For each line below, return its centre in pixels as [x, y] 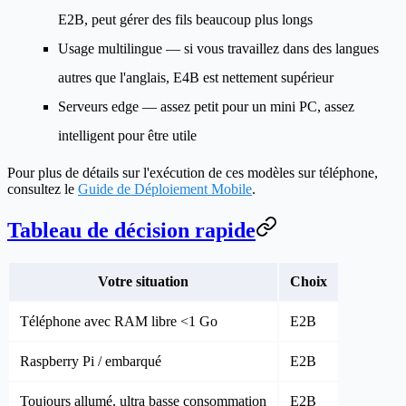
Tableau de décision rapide [131, 230]
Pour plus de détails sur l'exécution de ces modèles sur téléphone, [193, 172]
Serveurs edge [98, 106]
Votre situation [143, 281]
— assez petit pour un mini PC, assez [246, 106]
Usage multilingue [110, 48]
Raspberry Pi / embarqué [91, 361]
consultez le [43, 188]
